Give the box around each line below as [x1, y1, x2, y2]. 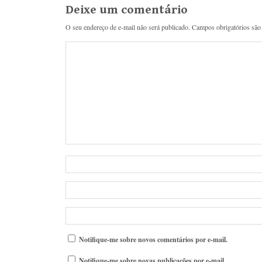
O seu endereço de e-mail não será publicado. [65, 22, 190, 32]
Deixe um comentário [65, 2, 188, 17]
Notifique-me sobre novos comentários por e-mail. [79, 234, 227, 244]
